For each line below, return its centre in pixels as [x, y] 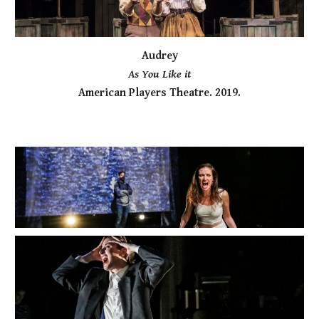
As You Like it [159, 75]
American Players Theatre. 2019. [159, 93]
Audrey [159, 56]
